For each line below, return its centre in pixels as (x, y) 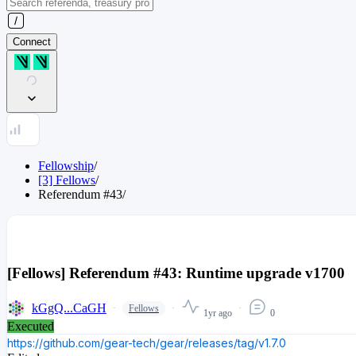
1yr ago (217, 313)
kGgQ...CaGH (69, 308)
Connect (32, 41)
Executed (31, 327)
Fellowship (66, 165)
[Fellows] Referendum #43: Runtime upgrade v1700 (176, 273)
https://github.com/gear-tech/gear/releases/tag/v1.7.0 (147, 343)
